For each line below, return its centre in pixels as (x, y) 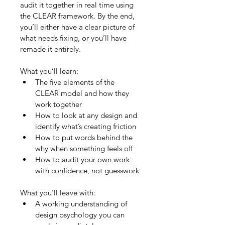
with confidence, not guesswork (87, 170)
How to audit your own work (83, 159)
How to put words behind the (85, 137)
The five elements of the (76, 82)
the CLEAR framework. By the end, (78, 16)
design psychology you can (81, 214)
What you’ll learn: (49, 71)
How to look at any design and (87, 115)
